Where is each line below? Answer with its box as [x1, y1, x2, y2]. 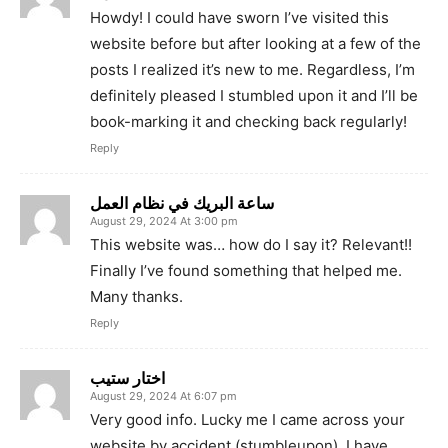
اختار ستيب [90, 366, 165, 389]
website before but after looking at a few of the [90, 33, 421, 53]
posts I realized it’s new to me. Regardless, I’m [90, 59, 415, 79]
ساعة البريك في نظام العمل [90, 191, 274, 214]
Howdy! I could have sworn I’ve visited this [90, 7, 389, 27]
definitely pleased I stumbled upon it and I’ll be [90, 85, 418, 105]
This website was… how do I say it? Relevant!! [90, 234, 412, 254]
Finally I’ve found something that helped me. [90, 260, 402, 280]
